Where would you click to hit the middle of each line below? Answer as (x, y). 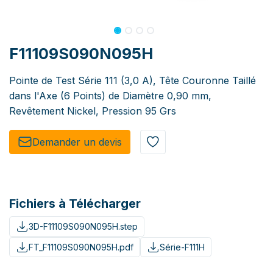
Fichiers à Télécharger (75, 204)
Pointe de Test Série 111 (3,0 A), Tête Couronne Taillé (133, 81)
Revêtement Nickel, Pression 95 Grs (93, 111)
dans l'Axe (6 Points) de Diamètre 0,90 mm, (110, 96)
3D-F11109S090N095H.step (83, 227)
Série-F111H (182, 247)
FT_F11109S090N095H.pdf (81, 247)
